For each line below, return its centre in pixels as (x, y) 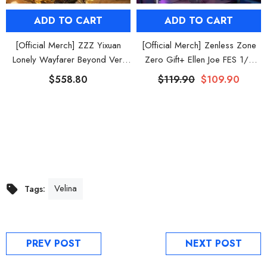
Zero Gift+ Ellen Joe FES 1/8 (199, 60)
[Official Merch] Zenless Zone (199, 46)
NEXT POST (213, 244)
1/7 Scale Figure (68, 74)
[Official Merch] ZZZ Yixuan (68, 46)
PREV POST (54, 244)
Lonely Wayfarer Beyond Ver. (68, 60)
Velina (66, 189)
